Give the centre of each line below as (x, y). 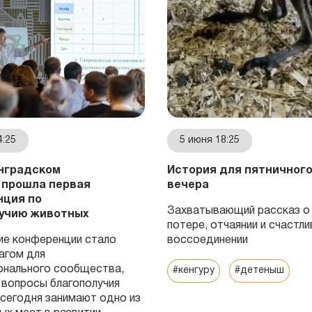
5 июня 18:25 (210, 140)
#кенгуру (194, 270)
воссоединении (209, 240)
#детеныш (259, 270)
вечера (188, 185)
